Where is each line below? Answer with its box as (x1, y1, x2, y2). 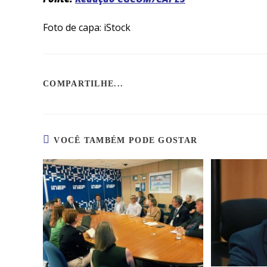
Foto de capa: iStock (43, 20, 131, 34)
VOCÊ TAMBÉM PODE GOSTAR (54, 135, 198, 145)
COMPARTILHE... (43, 79, 124, 88)
